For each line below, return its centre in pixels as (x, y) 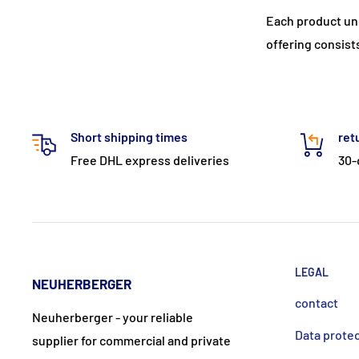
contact (317, 302)
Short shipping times (129, 136)
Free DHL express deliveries (150, 159)
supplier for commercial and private (131, 340)
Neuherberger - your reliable (113, 317)
